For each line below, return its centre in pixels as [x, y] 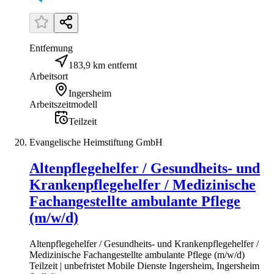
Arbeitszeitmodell [63, 105]
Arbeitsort [49, 76]
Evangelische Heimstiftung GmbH [96, 143]
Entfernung [51, 48]
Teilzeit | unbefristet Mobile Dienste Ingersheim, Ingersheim [144, 266]
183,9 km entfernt [103, 65]
